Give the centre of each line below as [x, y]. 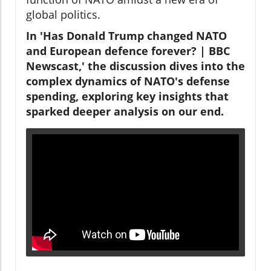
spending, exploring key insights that [127, 96]
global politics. [63, 14]
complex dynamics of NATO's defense [128, 81]
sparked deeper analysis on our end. [125, 111]
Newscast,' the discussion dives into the [135, 66]
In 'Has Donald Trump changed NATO [126, 35]
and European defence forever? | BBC [128, 51]
